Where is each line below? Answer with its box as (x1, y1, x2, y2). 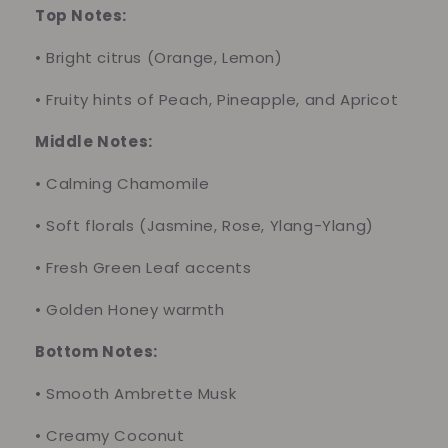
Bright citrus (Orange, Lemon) (46, 47, 283, 69)
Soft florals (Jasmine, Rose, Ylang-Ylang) (46, 215, 374, 237)
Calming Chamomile (46, 173, 210, 195)
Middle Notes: (35, 131, 153, 153)
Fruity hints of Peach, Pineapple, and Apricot (46, 89, 399, 111)
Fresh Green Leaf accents (46, 257, 252, 279)
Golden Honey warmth (46, 299, 225, 321)
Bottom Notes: (35, 341, 158, 363)
